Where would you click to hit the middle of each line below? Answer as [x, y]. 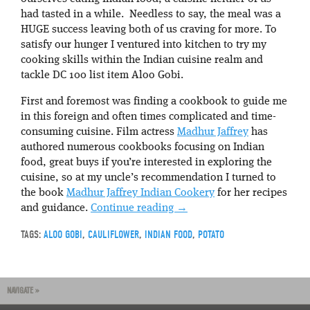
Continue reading [134, 208]
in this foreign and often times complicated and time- [148, 117]
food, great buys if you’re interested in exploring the [146, 162]
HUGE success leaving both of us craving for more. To [149, 29]
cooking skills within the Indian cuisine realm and [142, 60]
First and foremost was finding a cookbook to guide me [154, 101]
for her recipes [251, 193]
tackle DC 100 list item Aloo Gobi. [102, 75]
